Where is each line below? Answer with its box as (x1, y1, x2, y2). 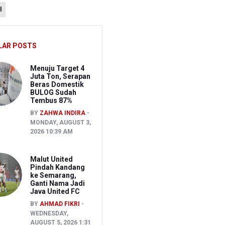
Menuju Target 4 (30, 64, 84, 72)
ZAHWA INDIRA (39, 109, 85, 117)
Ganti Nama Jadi (30, 179, 85, 187)
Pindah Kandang (30, 163, 85, 171)
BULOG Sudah (30, 88, 76, 96)
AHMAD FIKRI (39, 200, 80, 207)
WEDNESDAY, (30, 209, 68, 217)
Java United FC (30, 187, 80, 195)
